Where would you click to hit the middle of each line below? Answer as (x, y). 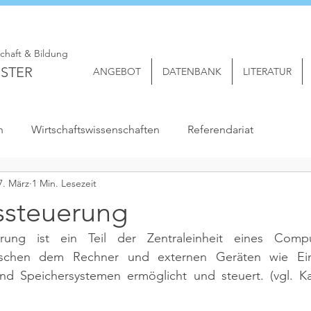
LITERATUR (267, 72)
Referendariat (220, 129)
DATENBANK (192, 72)
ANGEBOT (117, 72)
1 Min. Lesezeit (64, 183)
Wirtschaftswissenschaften (95, 129)
